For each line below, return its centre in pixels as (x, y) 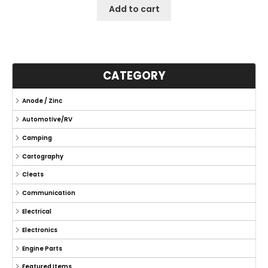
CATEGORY (134, 75)
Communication (48, 193)
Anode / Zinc (42, 101)
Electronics (39, 230)
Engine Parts (42, 248)
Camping (37, 138)
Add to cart (134, 9)
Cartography (42, 156)
